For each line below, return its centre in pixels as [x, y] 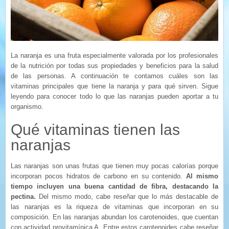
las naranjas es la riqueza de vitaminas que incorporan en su [114, 207]
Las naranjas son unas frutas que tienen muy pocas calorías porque [114, 166]
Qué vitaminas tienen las [95, 129]
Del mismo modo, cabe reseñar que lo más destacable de [127, 196]
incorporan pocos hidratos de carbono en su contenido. [99, 176]
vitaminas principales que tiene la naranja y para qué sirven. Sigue [114, 86]
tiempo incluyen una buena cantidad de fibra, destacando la [114, 186]
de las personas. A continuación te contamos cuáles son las [114, 76]
